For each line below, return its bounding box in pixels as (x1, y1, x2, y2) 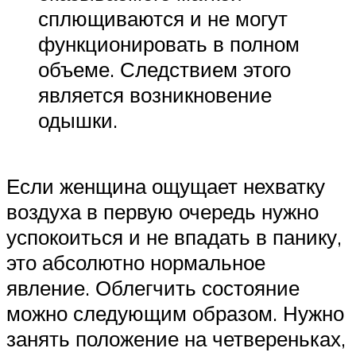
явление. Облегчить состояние (6, 275, 300, 301)
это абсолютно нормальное (6, 250, 265, 276)
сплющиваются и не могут (38, 5, 288, 31)
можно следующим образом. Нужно (6, 300, 344, 327)
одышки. (38, 106, 118, 133)
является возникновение (38, 81, 272, 107)
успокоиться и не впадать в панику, (6, 224, 342, 250)
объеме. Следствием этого (38, 56, 291, 82)
